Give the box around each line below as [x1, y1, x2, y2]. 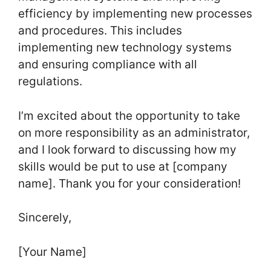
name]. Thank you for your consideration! [18, 176, 241, 191]
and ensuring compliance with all [18, 57, 197, 72]
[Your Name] [18, 244, 87, 259]
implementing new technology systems [18, 41, 232, 55]
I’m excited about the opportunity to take [18, 108, 240, 123]
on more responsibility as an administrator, [18, 125, 250, 140]
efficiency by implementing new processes [18, 7, 252, 21]
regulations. [18, 74, 82, 89]
